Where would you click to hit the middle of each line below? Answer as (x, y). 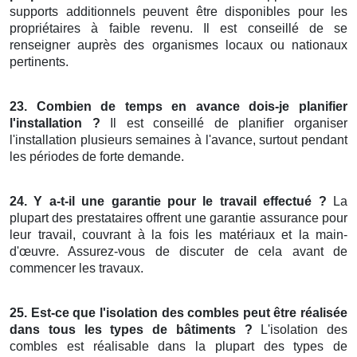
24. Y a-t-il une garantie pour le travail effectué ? (168, 202)
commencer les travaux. (76, 269)
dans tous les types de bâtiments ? (131, 330)
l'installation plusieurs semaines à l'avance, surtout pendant (178, 140)
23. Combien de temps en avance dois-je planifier (178, 107)
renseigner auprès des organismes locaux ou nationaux (178, 45)
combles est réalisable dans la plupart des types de (178, 347)
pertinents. (39, 62)
